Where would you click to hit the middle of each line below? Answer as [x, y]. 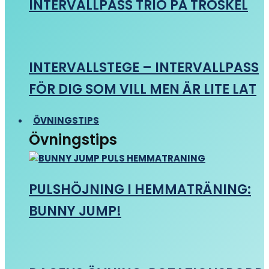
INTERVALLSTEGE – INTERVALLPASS [144, 68]
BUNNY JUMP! [75, 211]
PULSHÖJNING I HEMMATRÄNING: [140, 189]
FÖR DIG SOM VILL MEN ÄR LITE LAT [143, 89]
